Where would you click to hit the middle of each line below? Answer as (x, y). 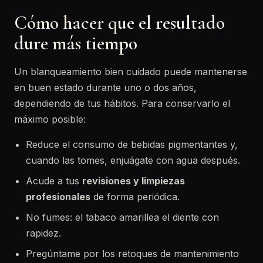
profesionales (58, 197)
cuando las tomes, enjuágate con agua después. (133, 160)
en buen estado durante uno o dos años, (105, 87)
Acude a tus (54, 181)
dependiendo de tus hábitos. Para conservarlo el (122, 103)
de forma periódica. (135, 197)
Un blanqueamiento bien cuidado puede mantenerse (131, 72)
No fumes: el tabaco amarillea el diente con (122, 217)
